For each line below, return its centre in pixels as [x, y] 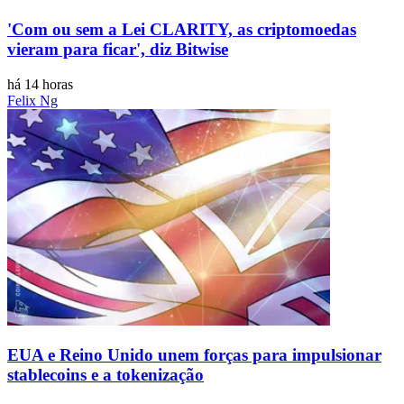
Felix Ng [32, 100]
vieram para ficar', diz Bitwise [118, 49]
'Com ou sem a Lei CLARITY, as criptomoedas [182, 29]
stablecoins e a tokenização [106, 375]
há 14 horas [40, 84]
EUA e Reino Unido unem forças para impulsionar [194, 355]
